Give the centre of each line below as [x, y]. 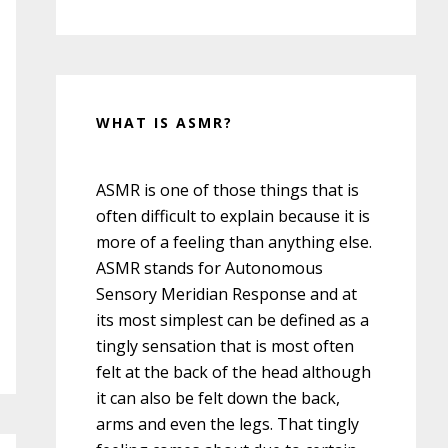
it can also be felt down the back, [218, 397]
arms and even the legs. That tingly [227, 423]
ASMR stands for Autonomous [209, 267]
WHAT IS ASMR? [164, 122]
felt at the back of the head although [233, 371]
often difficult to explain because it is [233, 215]
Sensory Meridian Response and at [226, 293]
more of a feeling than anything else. [234, 241]
